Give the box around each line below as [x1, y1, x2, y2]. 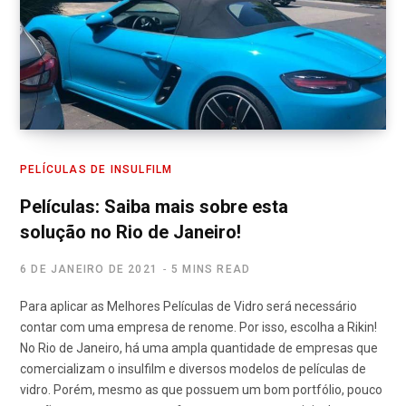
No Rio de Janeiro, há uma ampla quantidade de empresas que [20, 340, 378, 355]
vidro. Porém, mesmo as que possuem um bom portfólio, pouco [20, 382, 382, 397]
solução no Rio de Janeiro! [20, 220, 241, 243]
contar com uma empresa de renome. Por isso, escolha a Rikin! [20, 319, 377, 334]
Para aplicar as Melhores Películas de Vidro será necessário [20, 298, 357, 314]
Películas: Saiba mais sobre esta [20, 195, 288, 217]
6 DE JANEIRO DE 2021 [20, 262, 158, 275]
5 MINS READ [171, 262, 251, 275]
